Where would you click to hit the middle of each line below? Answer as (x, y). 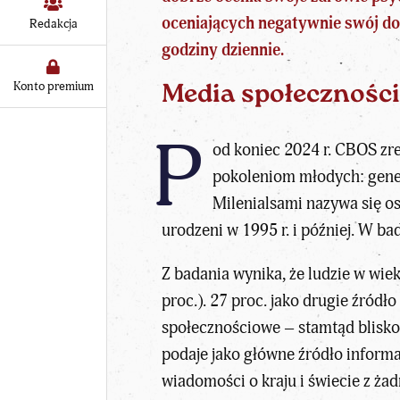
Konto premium (53, 86)
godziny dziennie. (223, 50)
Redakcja (53, 23)
